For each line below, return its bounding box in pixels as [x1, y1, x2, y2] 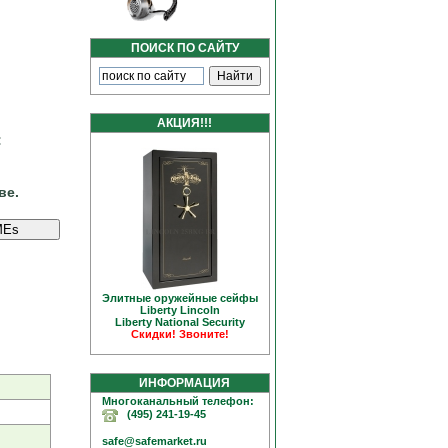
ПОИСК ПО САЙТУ [121, 41, 239, 55]
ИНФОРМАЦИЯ [130, 376, 230, 390]
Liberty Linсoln [140, 304, 220, 316]
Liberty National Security [115, 316, 245, 328]
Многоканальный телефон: [93, 395, 254, 407]
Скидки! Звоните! [131, 328, 229, 340]
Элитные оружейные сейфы [102, 292, 258, 304]
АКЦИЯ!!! [148, 116, 212, 130]
